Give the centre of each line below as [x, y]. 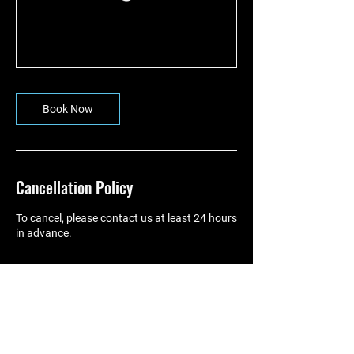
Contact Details [63, 304]
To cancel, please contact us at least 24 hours [126, 218]
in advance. [44, 233]
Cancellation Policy [74, 188]
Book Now [68, 109]
